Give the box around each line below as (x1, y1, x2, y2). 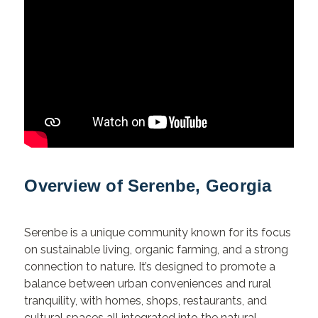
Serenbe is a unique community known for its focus (24, 226, 292, 240)
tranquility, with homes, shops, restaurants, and (24, 294, 268, 308)
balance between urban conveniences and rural (24, 277, 272, 291)
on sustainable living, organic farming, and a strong (24, 243, 289, 257)
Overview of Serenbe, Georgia (24, 176, 272, 196)
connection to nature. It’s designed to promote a (24, 260, 276, 274)
